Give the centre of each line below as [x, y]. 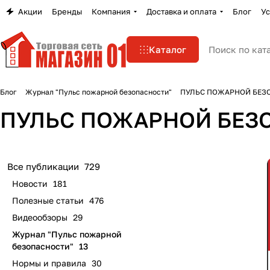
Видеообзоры [40, 217]
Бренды [67, 11]
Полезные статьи [48, 200]
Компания [111, 11]
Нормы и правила [49, 263]
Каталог [168, 49]
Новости [30, 184]
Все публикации [43, 166]
